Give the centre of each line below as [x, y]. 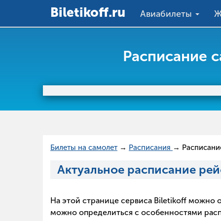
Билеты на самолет [84, 148]
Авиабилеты [167, 14]
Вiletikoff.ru [88, 13]
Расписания [151, 148]
